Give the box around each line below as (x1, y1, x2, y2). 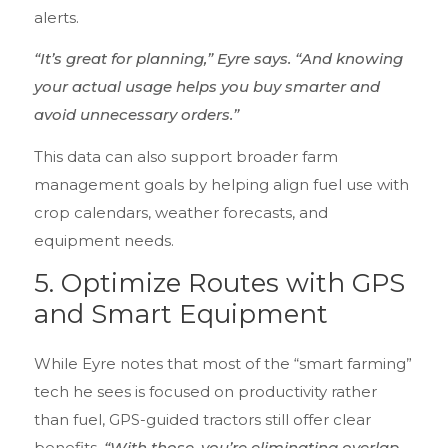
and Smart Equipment (34, 298, 328, 331)
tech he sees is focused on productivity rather (34, 382, 377, 402)
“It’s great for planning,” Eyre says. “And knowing (34, 49, 403, 69)
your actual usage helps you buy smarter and (34, 77, 380, 97)
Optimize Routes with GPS (61, 267, 405, 300)
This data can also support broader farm (34, 146, 338, 166)
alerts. (34, 7, 83, 27)
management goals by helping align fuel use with (34, 174, 409, 194)
